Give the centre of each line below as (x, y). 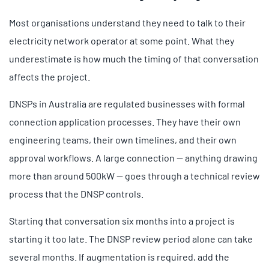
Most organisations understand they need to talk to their (127, 22)
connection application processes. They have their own (125, 121)
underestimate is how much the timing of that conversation (134, 58)
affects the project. (50, 76)
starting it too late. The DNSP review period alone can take (131, 238)
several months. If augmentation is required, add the (119, 256)
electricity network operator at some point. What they (122, 40)
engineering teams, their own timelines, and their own (123, 139)
